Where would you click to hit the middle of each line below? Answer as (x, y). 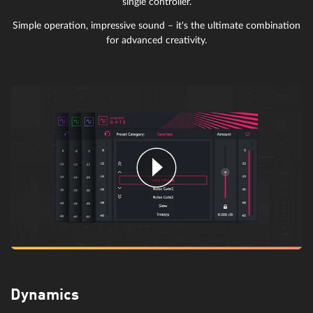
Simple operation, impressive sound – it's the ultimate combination (156, 26)
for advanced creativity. (156, 41)
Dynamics (45, 296)
